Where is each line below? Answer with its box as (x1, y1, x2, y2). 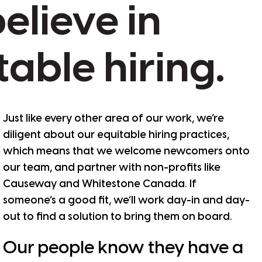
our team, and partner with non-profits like (3, 162, 220, 174)
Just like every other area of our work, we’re (3, 113, 224, 125)
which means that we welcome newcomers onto (3, 146, 250, 157)
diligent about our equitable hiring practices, (3, 129, 229, 141)
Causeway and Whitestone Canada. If (3, 178, 196, 190)
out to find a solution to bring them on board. (3, 211, 232, 223)
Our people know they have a (3, 239, 243, 258)
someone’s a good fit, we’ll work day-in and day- (3, 195, 250, 206)
